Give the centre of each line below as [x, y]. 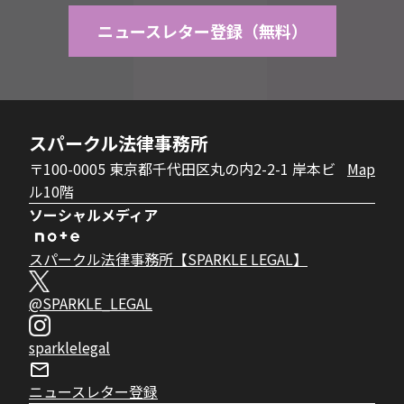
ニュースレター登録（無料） [202, 31]
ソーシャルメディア [93, 215]
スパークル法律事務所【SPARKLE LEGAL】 [168, 259]
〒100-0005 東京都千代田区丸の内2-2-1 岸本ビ [182, 169]
